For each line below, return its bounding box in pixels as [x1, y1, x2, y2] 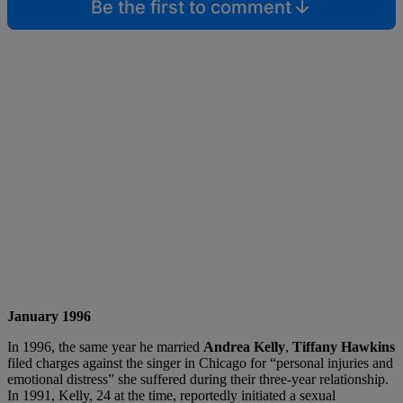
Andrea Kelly [203, 338, 285, 354]
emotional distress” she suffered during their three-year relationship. [7, 371, 389, 387]
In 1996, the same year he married [7, 338, 203, 354]
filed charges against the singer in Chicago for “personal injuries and [7, 354, 393, 371]
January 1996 [7, 308, 91, 324]
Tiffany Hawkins [289, 338, 395, 354]
